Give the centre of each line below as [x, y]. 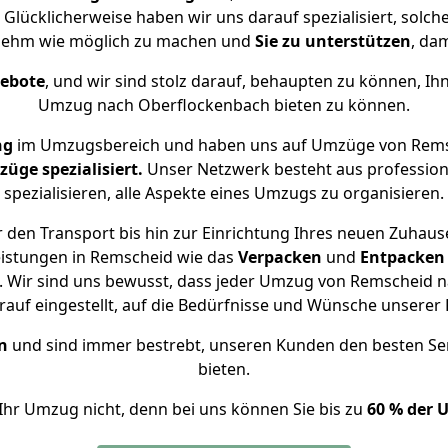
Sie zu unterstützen [332, 41]
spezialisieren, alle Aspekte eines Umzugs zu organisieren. [224, 193]
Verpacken [279, 257]
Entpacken [402, 257]
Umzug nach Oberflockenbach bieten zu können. [224, 105]
